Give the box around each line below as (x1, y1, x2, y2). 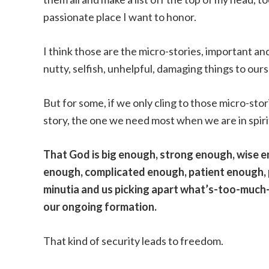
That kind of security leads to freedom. (43, 234, 223, 247)
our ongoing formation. (43, 200, 157, 213)
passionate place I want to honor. (43, 10, 196, 23)
